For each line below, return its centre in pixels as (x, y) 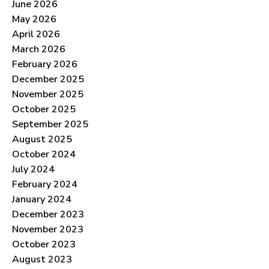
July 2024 (33, 169)
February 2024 (45, 184)
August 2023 (42, 259)
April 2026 (36, 34)
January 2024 (42, 199)
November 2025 (48, 94)
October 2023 (44, 244)
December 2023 (48, 214)
